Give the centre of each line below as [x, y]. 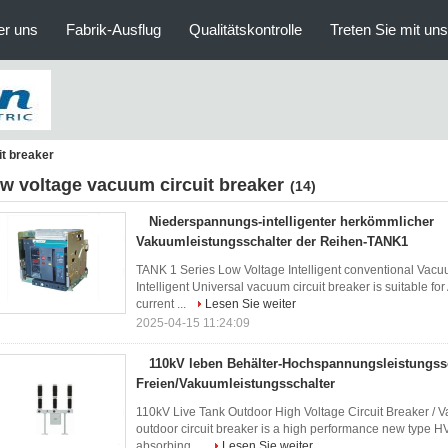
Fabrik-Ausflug [113, 29]
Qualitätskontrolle [245, 29]
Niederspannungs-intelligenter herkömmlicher [291, 221]
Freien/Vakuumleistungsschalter [235, 383]
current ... [162, 304]
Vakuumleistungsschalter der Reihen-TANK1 [272, 241]
